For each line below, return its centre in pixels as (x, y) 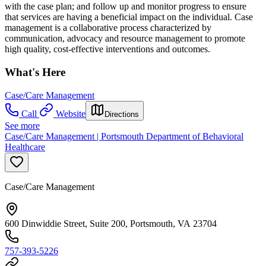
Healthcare (25, 147)
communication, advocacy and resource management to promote (125, 39)
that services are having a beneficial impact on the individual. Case (129, 17)
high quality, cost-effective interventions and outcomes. (107, 49)
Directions (122, 114)
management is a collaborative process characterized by (108, 28)
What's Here (35, 72)
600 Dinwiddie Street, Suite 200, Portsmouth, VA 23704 (111, 223)
